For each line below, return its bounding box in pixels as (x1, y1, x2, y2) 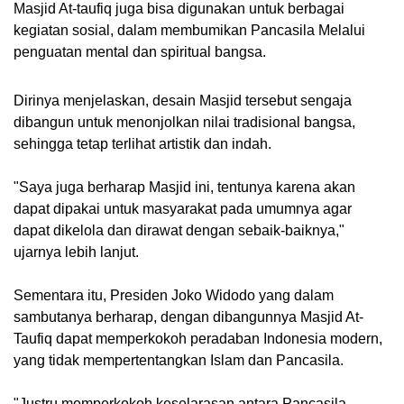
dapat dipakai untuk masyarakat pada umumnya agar (14, 201, 352, 217)
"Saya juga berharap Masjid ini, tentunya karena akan (14, 179, 355, 196)
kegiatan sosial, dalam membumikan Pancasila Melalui (14, 23, 365, 39)
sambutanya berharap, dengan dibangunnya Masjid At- (14, 309, 363, 326)
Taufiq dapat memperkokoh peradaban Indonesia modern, (14, 331, 382, 347)
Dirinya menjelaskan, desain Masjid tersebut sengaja (14, 93, 352, 109)
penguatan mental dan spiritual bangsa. (14, 44, 266, 60)
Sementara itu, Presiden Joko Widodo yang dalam (14, 288, 334, 304)
